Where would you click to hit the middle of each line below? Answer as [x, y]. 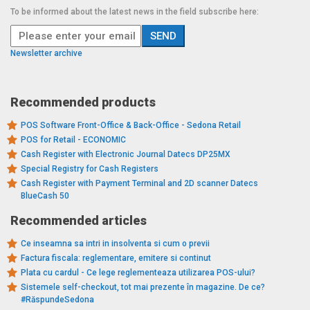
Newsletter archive [46, 53]
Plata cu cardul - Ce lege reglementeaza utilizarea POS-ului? [138, 272]
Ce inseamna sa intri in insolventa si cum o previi [115, 243]
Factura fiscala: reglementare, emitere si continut [116, 258]
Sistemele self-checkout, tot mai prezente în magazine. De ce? [143, 287]
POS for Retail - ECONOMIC [73, 139]
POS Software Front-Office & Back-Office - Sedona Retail [131, 125]
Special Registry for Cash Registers [90, 168]
